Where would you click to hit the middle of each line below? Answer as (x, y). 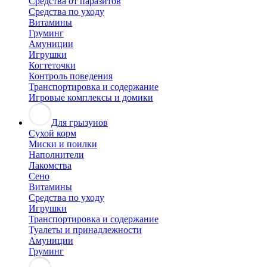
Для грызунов (80, 123)
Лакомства (50, 166)
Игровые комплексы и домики (91, 98)
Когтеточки (52, 66)
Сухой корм (52, 133)
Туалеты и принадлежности (85, 230)
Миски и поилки (63, 144)
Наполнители (56, 155)
